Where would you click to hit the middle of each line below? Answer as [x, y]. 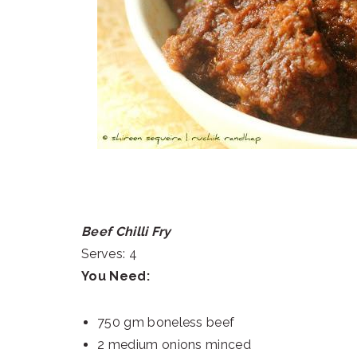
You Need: [116, 277]
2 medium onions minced [175, 345]
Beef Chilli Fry [126, 232]
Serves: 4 [109, 254]
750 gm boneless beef [166, 323]
